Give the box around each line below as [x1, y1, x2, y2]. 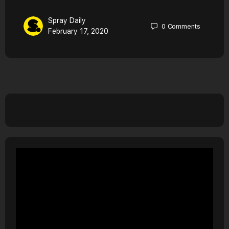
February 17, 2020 [48, 27, 108, 35]
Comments [167, 22, 200, 30]
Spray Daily [48, 16, 86, 25]
